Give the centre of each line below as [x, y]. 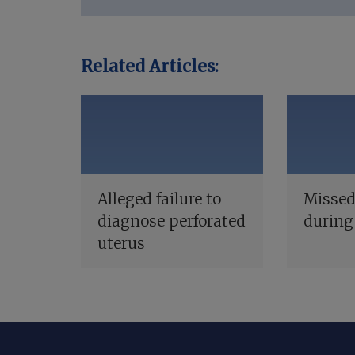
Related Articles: [150, 67]
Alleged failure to [159, 198]
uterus [121, 243]
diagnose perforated [171, 221]
